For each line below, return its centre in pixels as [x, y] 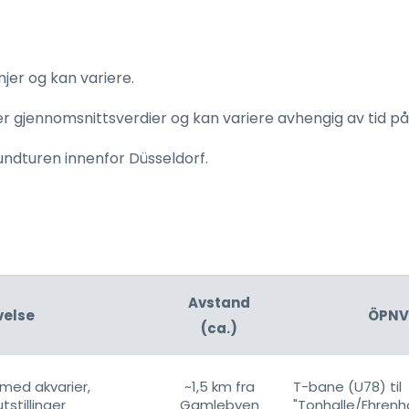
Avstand [219, 303]
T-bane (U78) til [347, 387]
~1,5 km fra [219, 387]
